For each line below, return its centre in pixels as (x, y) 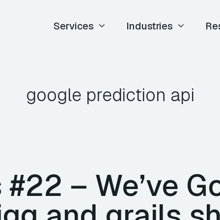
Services (74, 26)
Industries (150, 26)
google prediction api (110, 95)
